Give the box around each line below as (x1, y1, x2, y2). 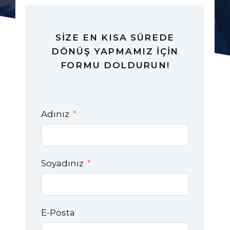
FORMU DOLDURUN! (60, 60, 170, 70)
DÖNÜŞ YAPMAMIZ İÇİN (51, 46, 179, 56)
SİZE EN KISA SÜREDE (55, 32, 175, 43)
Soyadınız (41, 158, 84, 168)
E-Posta (41, 207, 75, 218)
